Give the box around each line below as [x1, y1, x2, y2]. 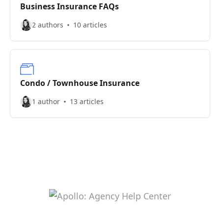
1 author [32, 97, 60, 106]
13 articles [70, 97, 104, 106]
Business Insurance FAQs [20, 1, 119, 12]
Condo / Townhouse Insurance [20, 78, 139, 88]
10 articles [73, 20, 107, 29]
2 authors [32, 20, 63, 29]
